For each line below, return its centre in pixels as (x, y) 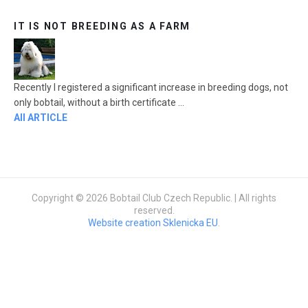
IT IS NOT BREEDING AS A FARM (102, 26)
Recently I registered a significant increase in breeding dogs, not (151, 87)
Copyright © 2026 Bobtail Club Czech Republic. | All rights (154, 198)
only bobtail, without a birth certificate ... (99, 102)
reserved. (154, 210)
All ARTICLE (41, 117)
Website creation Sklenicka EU (153, 222)
